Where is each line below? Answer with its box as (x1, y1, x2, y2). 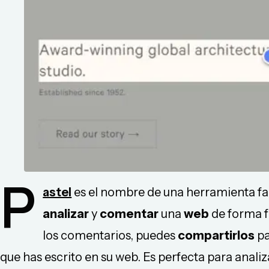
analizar (43, 206, 89, 221)
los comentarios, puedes (43, 228, 178, 243)
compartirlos (178, 228, 255, 243)
